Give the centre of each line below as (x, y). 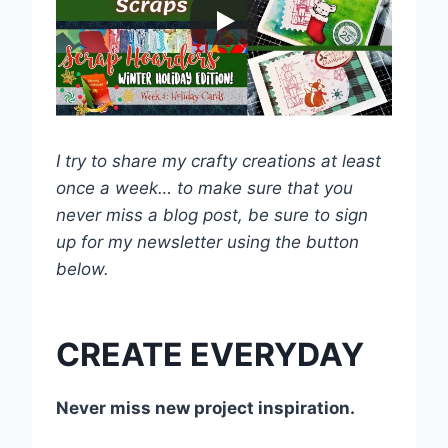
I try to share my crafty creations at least (218, 160)
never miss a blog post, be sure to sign (212, 214)
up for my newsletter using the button (207, 241)
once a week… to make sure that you (204, 187)
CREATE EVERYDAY (210, 354)
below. (82, 268)
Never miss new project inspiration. (205, 407)
